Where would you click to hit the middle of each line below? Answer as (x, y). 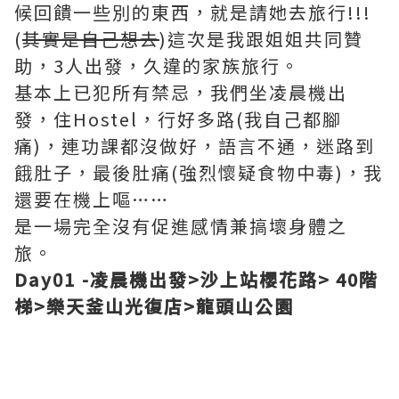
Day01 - (52, 280)
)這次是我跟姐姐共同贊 (261, 39)
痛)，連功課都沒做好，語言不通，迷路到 (195, 146)
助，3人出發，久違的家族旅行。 (157, 66)
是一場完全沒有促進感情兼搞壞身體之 (181, 226)
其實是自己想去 (91, 39)
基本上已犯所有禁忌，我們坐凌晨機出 (181, 93)
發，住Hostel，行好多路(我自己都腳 (178, 119)
